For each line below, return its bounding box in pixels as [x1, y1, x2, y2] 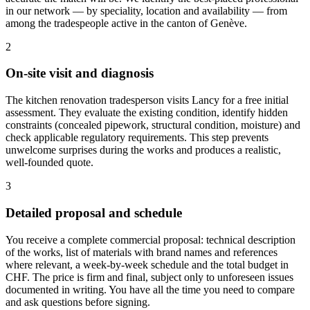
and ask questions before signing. [6, 295, 150, 308]
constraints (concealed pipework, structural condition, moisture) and [6, 119, 300, 131]
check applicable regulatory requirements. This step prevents [6, 131, 268, 144]
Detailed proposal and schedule [6, 205, 182, 220]
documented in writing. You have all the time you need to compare [6, 283, 295, 295]
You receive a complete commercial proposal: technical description [6, 233, 295, 246]
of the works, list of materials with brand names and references [6, 246, 277, 258]
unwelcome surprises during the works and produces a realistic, [6, 144, 281, 156]
